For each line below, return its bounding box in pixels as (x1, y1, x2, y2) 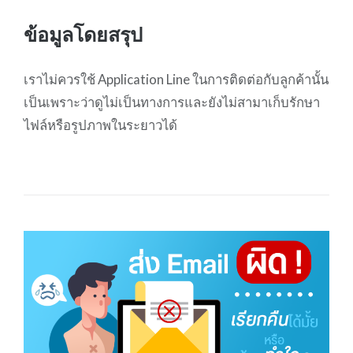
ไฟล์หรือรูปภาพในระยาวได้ (23, 116, 177, 133)
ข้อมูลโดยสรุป (23, 21, 143, 46)
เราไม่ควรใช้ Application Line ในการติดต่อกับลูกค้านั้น (23, 70, 329, 87)
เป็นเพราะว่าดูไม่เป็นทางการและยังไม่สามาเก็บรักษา (23, 93, 320, 110)
